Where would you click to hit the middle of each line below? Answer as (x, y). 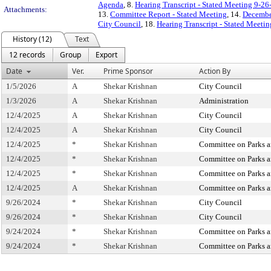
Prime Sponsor (128, 71)
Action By (215, 71)
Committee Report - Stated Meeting (168, 14)
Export (106, 55)
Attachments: (25, 9)
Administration (224, 101)
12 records (27, 55)
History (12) (32, 39)
